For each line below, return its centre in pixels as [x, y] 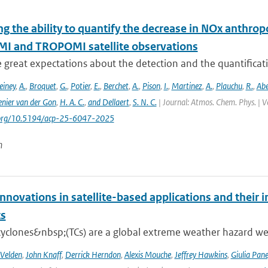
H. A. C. [72, 102]
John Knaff [43, 255]
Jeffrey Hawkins [201, 255]
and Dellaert [108, 102]
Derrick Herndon [93, 255]
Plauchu [229, 86]
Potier [80, 86]
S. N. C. [144, 102]
